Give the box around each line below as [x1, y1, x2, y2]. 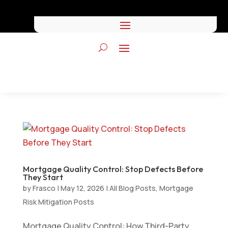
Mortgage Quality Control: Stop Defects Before [22, 164, 203, 174]
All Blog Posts [109, 183, 156, 193]
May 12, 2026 [60, 183, 104, 193]
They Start [22, 172, 63, 182]
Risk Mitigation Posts [22, 197, 94, 207]
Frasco [32, 183, 55, 193]
